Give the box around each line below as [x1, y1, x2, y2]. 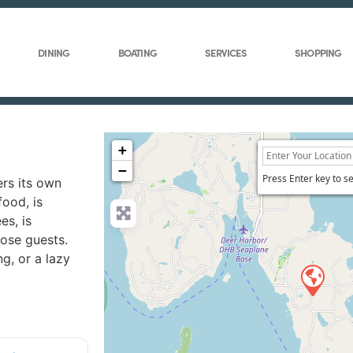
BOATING [117, 45, 158, 60]
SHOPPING [295, 45, 342, 60]
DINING [38, 45, 70, 60]
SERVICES [205, 45, 247, 60]
